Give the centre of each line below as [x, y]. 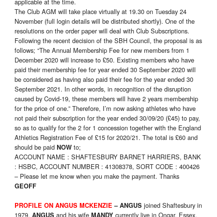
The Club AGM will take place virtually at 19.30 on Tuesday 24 [101, 12]
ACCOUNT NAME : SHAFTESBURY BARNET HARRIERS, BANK [108, 157]
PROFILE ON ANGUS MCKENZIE [63, 206]
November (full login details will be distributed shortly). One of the [105, 21]
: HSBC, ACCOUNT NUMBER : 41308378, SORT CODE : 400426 [107, 167]
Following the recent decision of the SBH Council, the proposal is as [108, 41]
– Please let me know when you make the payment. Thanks [97, 176]
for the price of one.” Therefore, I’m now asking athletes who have [105, 108]
